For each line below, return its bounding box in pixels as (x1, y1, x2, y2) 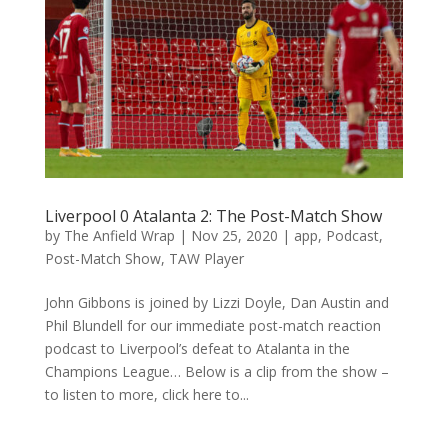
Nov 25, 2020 (190, 225, 278, 245)
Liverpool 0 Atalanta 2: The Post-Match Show (44, 204, 382, 227)
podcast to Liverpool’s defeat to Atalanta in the (44, 338, 350, 358)
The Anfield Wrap (63, 225, 175, 245)
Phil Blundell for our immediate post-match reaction (44, 315, 381, 335)
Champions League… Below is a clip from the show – (44, 361, 389, 381)
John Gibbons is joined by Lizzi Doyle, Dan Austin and (44, 292, 389, 312)
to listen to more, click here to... (44, 384, 249, 404)
